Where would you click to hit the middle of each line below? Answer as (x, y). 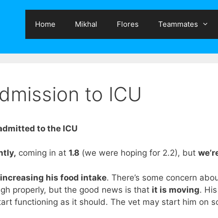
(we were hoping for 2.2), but (139, 153)
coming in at (42, 153)
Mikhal (86, 24)
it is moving (176, 190)
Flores (128, 24)
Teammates (178, 24)
